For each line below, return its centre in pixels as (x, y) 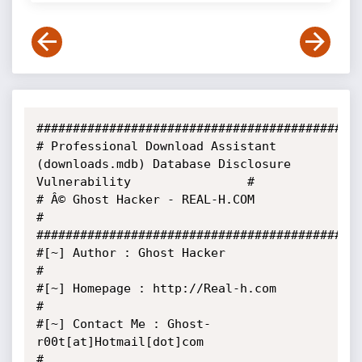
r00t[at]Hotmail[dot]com (120, 342)
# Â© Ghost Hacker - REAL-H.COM (145, 200)
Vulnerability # (145, 182)
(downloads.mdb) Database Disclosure (163, 164)
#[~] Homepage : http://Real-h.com (156, 288)
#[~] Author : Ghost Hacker (130, 253)
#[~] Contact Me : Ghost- (123, 324)
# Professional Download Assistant (156, 146)
